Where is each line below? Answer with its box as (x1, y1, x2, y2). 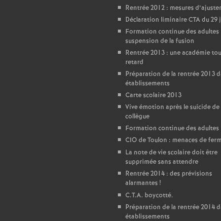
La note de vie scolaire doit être (125, 148, 218, 157)
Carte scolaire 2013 (125, 91, 182, 100)
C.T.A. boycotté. (125, 191, 173, 200)
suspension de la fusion (125, 37, 194, 46)
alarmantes (125, 179, 158, 188)
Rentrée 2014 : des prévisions (125, 169, 212, 179)
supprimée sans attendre (125, 157, 198, 167)
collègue (125, 112, 149, 121)
